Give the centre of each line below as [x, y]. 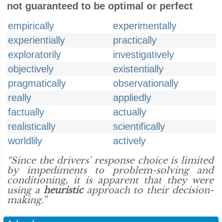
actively [129, 141]
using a [25, 190]
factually [26, 112]
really [20, 98]
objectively [31, 69]
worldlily [25, 141]
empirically [31, 26]
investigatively [143, 55]
